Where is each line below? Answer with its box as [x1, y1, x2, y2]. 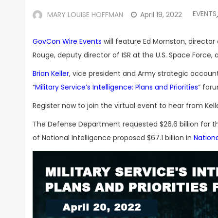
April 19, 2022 [140, 10, 182, 19]
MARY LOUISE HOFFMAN [47, 10, 123, 19]
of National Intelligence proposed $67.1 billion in [33, 133, 194, 143]
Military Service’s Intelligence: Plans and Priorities [35, 82, 198, 92]
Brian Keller [33, 69, 69, 78]
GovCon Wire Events [33, 36, 102, 46]
